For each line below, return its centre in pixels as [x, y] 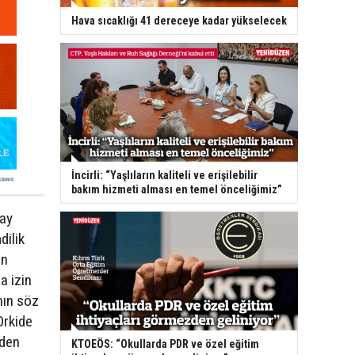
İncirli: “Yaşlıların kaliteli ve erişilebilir [164, 176]
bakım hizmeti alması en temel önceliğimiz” [177, 190]
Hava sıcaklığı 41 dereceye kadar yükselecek [179, 21]
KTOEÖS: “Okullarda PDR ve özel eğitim [165, 344]
